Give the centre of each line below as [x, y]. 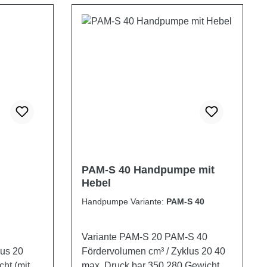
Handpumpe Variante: [124, 202]
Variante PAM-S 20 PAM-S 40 [145, 237]
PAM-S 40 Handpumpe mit [148, 170]
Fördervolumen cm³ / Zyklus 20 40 [127, 252]
